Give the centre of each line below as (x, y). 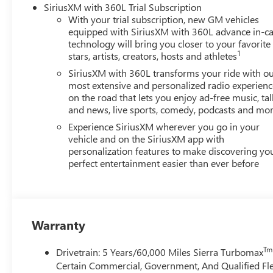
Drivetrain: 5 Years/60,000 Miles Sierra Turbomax (160, 252)
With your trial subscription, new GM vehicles (164, 19)
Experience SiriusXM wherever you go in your (164, 126)
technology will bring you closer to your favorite (170, 43)
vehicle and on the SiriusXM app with (147, 138)
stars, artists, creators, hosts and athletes (153, 55)
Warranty (59, 224)
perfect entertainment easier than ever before (164, 163)
